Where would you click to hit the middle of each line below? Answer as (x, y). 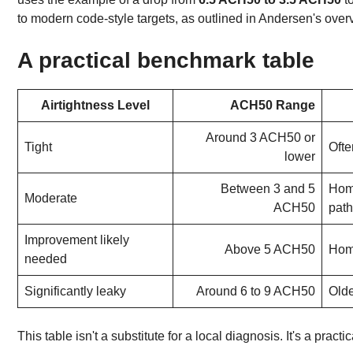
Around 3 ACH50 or (260, 137)
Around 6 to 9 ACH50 (256, 291)
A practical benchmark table (166, 60)
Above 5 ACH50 (270, 249)
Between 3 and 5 (268, 188)
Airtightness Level (95, 105)
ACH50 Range (273, 105)
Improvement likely (77, 240)
